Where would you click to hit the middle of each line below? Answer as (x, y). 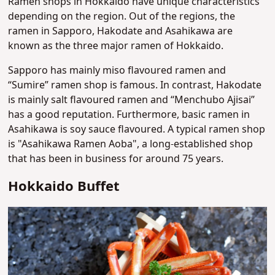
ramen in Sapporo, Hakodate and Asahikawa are (121, 31)
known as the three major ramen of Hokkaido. (116, 46)
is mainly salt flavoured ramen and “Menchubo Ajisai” (132, 100)
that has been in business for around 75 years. (116, 159)
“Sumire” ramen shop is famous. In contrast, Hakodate (135, 85)
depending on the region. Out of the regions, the (122, 16)
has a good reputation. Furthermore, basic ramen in (129, 114)
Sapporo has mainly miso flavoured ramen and (117, 70)
